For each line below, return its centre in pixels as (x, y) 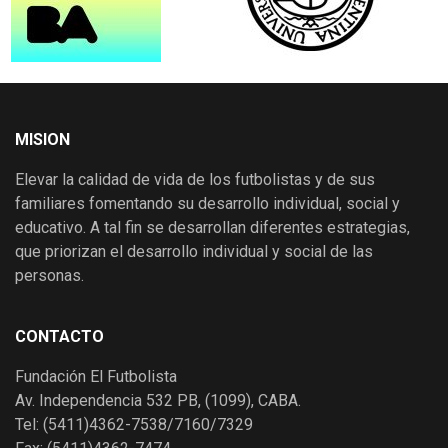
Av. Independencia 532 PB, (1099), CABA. (158, 401)
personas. (49, 276)
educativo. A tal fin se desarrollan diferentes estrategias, (212, 228)
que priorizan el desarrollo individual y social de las (194, 252)
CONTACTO (59, 337)
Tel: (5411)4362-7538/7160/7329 (134, 425)
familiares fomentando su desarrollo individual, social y (207, 204)
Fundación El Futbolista (96, 377)
